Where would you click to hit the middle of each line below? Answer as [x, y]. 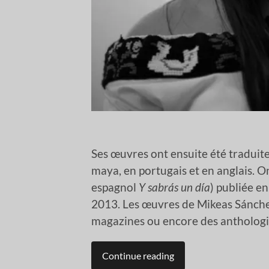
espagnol [115, 187]
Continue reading [138, 256]
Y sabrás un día [174, 187]
